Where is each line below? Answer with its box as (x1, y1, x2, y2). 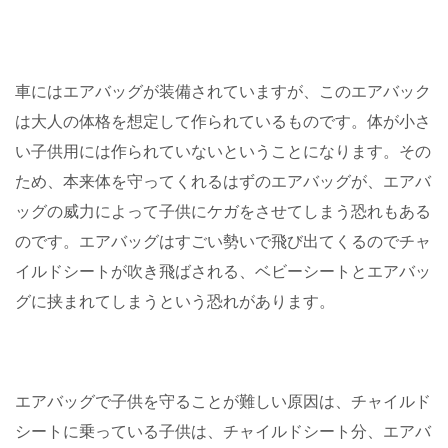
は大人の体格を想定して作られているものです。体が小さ (15, 113, 431, 131)
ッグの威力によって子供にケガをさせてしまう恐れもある (15, 203, 431, 221)
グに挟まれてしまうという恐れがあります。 (15, 293, 335, 311)
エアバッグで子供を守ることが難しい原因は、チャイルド (15, 393, 431, 411)
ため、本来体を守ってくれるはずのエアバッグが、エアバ (15, 173, 431, 191)
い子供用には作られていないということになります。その (15, 143, 431, 161)
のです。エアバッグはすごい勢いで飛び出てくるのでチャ (15, 233, 431, 251)
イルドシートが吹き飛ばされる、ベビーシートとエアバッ (15, 263, 431, 281)
